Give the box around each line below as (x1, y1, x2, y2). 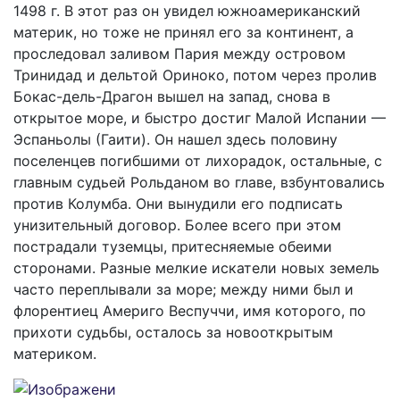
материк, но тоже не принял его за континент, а (13, 23, 354, 41)
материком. (13, 345, 96, 362)
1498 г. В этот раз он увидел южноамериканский (13, 2, 361, 20)
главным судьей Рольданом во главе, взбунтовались (13, 173, 385, 191)
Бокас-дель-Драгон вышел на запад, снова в (13, 87, 330, 105)
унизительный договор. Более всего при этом (13, 216, 341, 234)
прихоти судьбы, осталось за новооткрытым (13, 323, 333, 341)
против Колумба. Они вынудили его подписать (13, 195, 343, 212)
